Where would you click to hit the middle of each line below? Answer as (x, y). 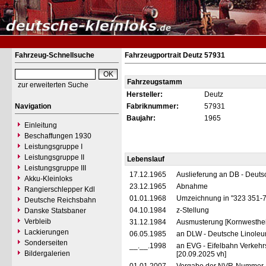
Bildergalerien (47, 254)
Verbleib (38, 221)
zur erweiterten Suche (53, 85)
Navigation (33, 106)
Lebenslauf (146, 159)
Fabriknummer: (153, 106)
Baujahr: (141, 118)
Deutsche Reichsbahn (60, 200)
